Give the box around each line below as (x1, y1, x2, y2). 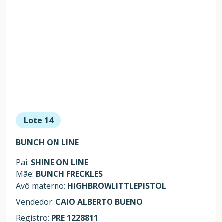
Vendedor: (16, 196, 55, 208)
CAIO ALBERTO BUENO (55, 196, 143, 208)
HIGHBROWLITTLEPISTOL (67, 180, 166, 192)
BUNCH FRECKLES (36, 168, 103, 180)
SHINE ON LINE (31, 157, 88, 168)
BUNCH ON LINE (16, 137, 79, 148)
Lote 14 (24, 115, 53, 126)
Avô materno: (16, 180, 67, 192)
